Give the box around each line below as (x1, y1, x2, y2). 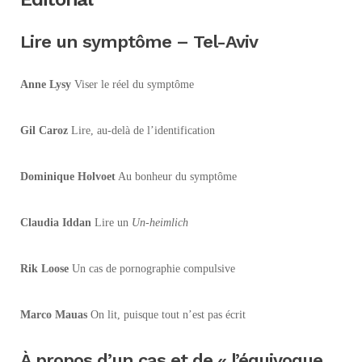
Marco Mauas (20, 308, 87, 321)
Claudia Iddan (20, 216, 91, 229)
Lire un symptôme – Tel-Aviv (20, 31, 258, 52)
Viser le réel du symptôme (71, 78, 194, 90)
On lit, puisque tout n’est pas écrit (87, 308, 246, 321)
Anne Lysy (20, 78, 71, 90)
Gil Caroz (20, 124, 71, 137)
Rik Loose (20, 262, 69, 275)
